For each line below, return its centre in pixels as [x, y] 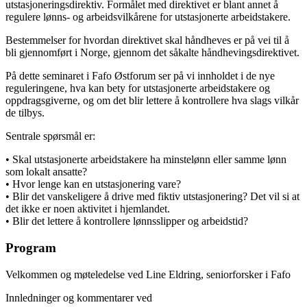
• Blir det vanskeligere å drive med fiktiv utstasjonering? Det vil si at [152, 197]
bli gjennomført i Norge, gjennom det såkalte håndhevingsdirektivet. [152, 53]
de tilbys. [25, 113]
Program [31, 247]
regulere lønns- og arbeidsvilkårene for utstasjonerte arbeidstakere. [148, 17]
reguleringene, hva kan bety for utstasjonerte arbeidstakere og [138, 88]
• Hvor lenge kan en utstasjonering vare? [93, 184]
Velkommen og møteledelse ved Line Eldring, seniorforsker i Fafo [148, 274]
